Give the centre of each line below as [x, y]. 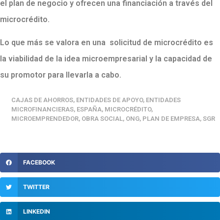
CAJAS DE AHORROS [42, 100]
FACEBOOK [39, 162]
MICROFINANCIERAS [42, 109]
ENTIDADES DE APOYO [110, 100]
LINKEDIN [36, 211]
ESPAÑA [89, 109]
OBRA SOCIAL [102, 118]
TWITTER [36, 187]
